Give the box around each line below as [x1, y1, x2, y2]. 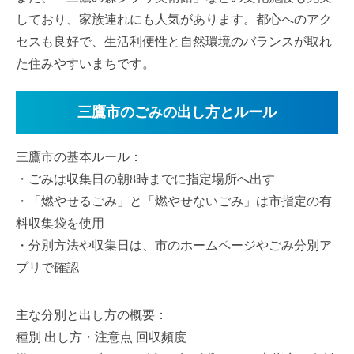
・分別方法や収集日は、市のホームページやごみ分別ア [16, 239, 332, 253]
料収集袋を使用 [16, 217, 104, 231]
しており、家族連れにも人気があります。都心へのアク [16, 13, 332, 27]
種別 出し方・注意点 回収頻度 [16, 330, 186, 345]
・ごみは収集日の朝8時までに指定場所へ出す [16, 172, 275, 186]
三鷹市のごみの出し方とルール [77, 104, 277, 121]
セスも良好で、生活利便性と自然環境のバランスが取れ [16, 35, 332, 49]
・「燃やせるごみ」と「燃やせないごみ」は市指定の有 [16, 194, 332, 209]
